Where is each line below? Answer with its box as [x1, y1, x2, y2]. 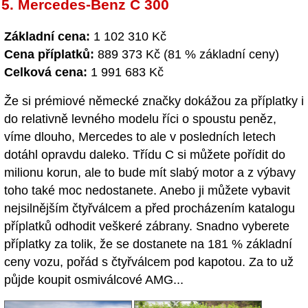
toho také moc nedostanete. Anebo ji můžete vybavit [4, 184, 290, 198]
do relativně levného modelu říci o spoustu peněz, [4, 112, 276, 126]
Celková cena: [4, 65, 87, 79]
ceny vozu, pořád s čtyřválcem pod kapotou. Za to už [4, 255, 294, 269]
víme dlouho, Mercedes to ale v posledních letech [4, 130, 276, 144]
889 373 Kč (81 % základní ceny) [94, 47, 279, 61]
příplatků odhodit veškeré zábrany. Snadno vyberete [4, 219, 289, 234]
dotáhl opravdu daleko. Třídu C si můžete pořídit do [4, 148, 285, 162]
